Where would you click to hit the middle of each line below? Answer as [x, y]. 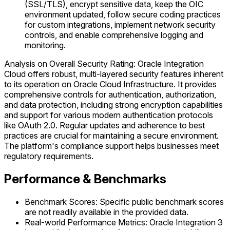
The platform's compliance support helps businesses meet [111, 146]
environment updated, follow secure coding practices [123, 15]
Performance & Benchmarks [85, 179]
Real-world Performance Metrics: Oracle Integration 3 [124, 223]
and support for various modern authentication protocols [109, 115]
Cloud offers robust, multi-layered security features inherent [114, 74]
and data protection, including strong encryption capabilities [113, 105]
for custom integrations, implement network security [120, 25]
